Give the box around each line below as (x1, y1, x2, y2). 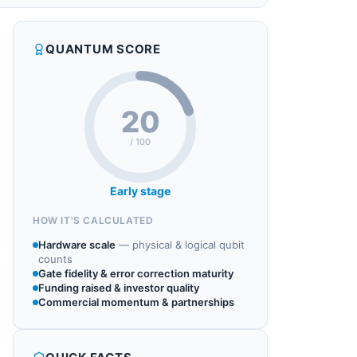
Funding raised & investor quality (38, 281, 199, 294)
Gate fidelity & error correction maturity (38, 267, 233, 280)
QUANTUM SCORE (45, 41, 161, 57)
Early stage (110, 184, 171, 198)
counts (38, 253, 73, 265)
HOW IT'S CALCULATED (33, 214, 154, 226)
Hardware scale (38, 238, 116, 251)
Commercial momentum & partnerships (38, 296, 234, 308)
